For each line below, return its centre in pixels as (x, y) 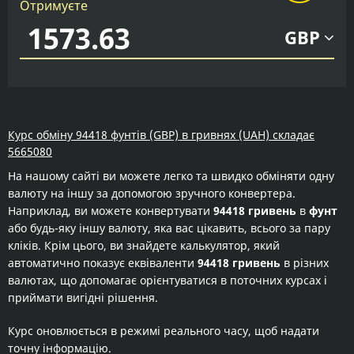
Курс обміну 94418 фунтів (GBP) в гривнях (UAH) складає (161, 135)
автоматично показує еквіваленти (103, 263)
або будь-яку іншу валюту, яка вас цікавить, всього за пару (169, 228)
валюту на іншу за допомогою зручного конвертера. (152, 193)
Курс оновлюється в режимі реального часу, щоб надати (164, 331)
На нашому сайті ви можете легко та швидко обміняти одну (171, 176)
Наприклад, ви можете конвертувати (111, 211)
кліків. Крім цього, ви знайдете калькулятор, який (144, 245)
